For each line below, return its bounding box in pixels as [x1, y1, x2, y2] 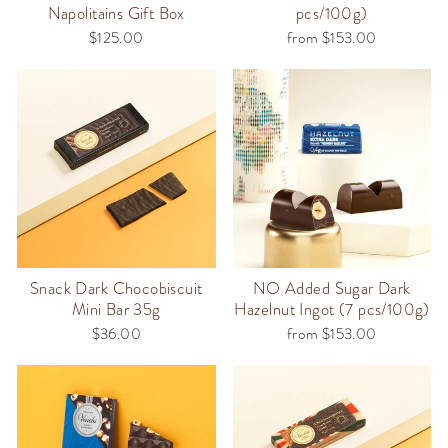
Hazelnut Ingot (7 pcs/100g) [233, 297, 430, 321]
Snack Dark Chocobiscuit [29, 276, 203, 300]
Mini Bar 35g [71, 297, 161, 321]
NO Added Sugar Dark [252, 276, 411, 300]
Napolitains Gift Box [47, 2, 185, 25]
